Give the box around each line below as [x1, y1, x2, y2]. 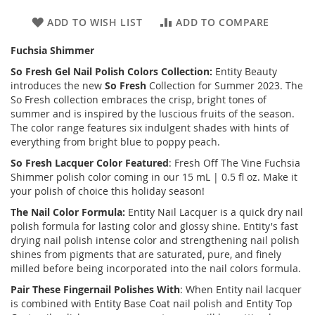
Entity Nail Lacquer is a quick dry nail [125, 205, 303, 219]
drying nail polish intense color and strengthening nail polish [11, 233, 300, 247]
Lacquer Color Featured [55, 156, 169, 169]
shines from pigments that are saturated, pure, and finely [11, 247, 281, 261]
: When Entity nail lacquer [180, 283, 302, 296]
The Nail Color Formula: [11, 205, 125, 219]
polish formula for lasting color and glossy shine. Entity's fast [11, 219, 298, 233]
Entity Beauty [212, 65, 277, 78]
